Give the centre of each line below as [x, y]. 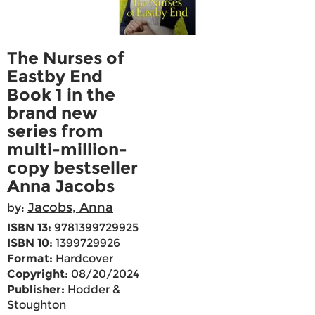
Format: [30, 259]
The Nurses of [66, 58]
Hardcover [83, 259]
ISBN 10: [30, 243]
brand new [52, 113]
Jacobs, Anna [70, 208]
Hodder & [92, 290]
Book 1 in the [61, 95]
